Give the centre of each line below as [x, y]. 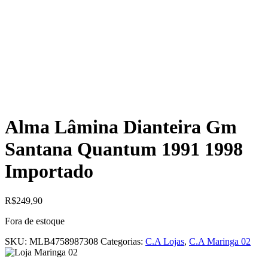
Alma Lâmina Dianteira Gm [121, 127]
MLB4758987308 [64, 241]
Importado [49, 171]
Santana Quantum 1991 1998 [124, 149]
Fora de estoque [35, 221]
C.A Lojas [165, 241]
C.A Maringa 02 [220, 241]
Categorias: [123, 241]
